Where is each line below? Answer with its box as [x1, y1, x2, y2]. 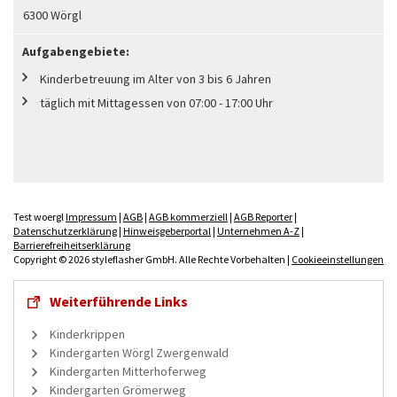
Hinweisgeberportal [123, 223, 211, 237]
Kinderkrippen [50, 325, 125, 342]
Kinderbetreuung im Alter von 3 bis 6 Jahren [40, 70, 271, 87]
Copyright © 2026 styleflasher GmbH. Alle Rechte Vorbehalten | [13, 252, 292, 266]
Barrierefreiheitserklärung [13, 237, 130, 252]
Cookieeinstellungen [292, 252, 384, 266]
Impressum [66, 209, 117, 223]
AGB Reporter [234, 209, 292, 223]
